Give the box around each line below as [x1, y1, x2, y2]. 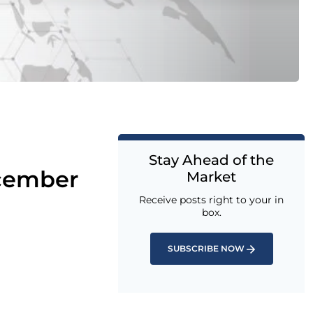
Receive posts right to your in [139, 194, 284, 206]
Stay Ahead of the [149, 152, 274, 168]
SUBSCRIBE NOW [168, 243, 245, 254]
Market [187, 168, 236, 185]
